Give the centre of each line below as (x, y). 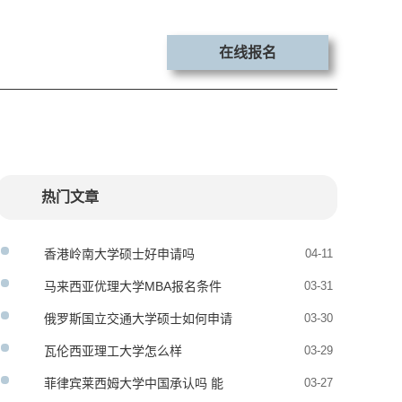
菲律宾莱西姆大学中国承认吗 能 (134, 383)
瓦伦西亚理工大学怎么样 (113, 351)
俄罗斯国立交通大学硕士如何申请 (138, 319)
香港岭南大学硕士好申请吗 (119, 254)
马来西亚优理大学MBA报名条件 (133, 286)
